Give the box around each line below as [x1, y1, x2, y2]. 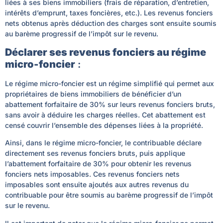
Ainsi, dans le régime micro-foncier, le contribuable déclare [5, 138, 202, 147]
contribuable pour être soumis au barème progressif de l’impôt [5, 191, 213, 200]
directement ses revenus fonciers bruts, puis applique [5, 149, 185, 158]
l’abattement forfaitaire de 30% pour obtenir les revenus [5, 159, 192, 168]
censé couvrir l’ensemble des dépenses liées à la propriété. [5, 120, 203, 129]
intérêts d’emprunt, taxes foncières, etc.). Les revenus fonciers [5, 8, 213, 17]
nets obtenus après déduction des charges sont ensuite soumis [5, 19, 217, 28]
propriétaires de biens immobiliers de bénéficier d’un [5, 89, 181, 98]
